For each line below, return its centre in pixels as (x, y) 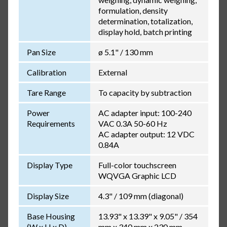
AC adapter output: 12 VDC (146, 134)
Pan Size (41, 52)
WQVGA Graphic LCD (137, 176)
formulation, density (133, 11)
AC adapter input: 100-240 (145, 113)
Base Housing (51, 216)
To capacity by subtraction (145, 93)
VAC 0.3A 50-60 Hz (133, 124)
